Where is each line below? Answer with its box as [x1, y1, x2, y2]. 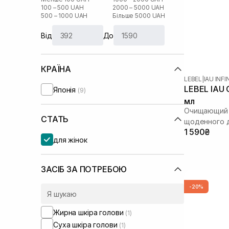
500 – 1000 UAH [41, 12, 88, 19]
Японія [53, 85, 78, 94]
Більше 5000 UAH [112, 12, 166, 19]
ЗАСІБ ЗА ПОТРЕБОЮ [41, 164, 127, 174]
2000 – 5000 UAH [112, 4, 165, 11]
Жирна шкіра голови [53, 208, 126, 217]
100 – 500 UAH [41, 4, 84, 11]
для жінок [53, 135, 87, 144]
